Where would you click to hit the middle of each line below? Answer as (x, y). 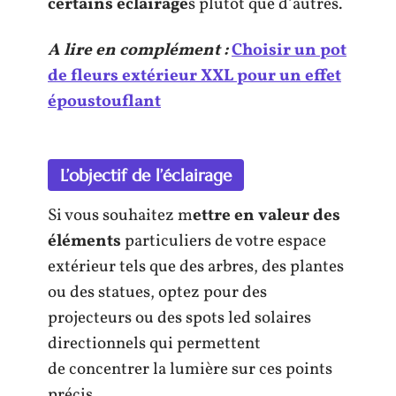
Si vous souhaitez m (120, 216)
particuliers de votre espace (225, 241)
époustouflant (104, 101)
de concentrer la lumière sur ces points (190, 369)
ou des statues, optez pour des (157, 293)
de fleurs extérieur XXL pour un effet (194, 76)
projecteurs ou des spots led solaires (179, 318)
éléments (86, 241)
